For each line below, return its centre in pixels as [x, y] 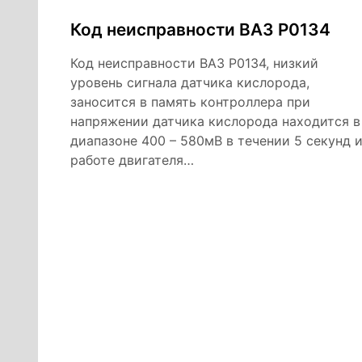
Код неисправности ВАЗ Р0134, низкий [194, 63]
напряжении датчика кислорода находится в [215, 121]
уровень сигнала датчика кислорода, [190, 82]
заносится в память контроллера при [190, 102]
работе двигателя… [132, 160]
